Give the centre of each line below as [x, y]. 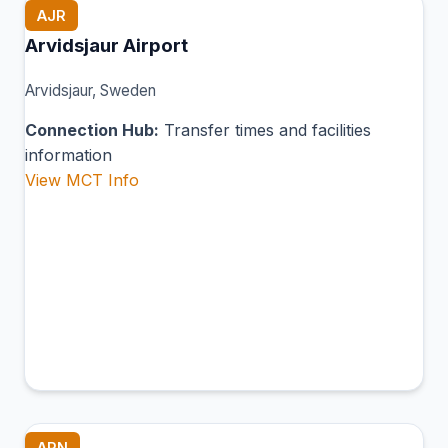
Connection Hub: [92, 130]
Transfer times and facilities [265, 130]
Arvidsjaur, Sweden [90, 91]
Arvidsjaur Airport [106, 46]
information [68, 155]
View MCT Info [82, 180]
